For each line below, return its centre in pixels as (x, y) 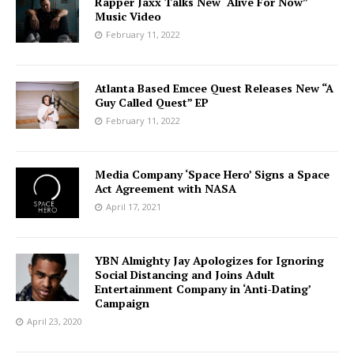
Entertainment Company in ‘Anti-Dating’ (203, 289)
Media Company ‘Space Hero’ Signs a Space (212, 174)
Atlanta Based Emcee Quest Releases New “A (214, 88)
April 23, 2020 (55, 321)
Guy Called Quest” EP (152, 102)
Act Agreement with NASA (166, 188)
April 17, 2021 (134, 207)
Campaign (122, 303)
